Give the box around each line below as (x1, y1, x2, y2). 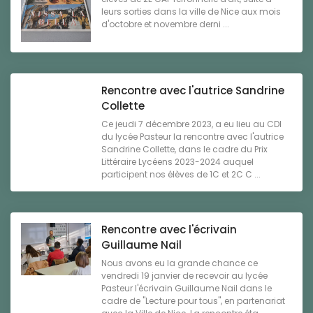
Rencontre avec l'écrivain (101, 222, 237, 238)
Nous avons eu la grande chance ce (101, 257, 258, 270)
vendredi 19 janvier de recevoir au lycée (101, 270, 268, 282)
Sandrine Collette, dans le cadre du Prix (101, 143, 268, 156)
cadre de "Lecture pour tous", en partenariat (101, 295, 285, 307)
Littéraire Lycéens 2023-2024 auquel (101, 156, 254, 168)
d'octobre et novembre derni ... (101, 18, 229, 31)
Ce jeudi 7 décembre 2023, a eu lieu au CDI (101, 118, 282, 131)
